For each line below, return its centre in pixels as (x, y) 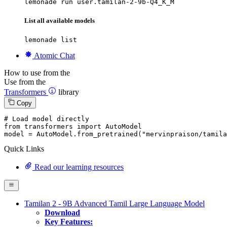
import (89, 126)
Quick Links (24, 148)
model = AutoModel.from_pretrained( (73, 134)
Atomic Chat (54, 56)
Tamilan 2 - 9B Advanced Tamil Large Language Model (115, 204)
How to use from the (37, 73)
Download (62, 213)
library (69, 92)
